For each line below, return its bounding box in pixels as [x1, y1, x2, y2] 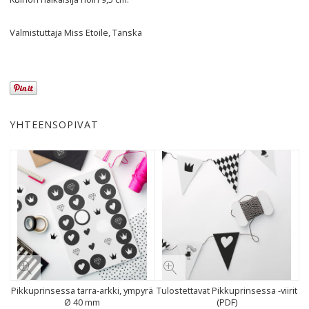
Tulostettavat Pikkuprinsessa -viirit [156, 283, 297, 297]
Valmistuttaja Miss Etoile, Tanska [10, 26, 143, 39]
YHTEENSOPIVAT [10, 118, 99, 131]
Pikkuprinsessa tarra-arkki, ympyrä [11, 283, 154, 297]
